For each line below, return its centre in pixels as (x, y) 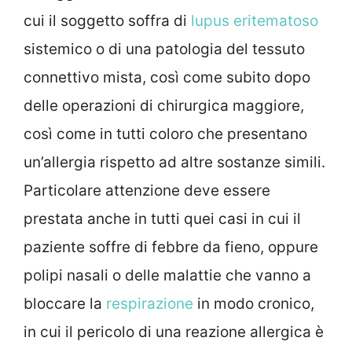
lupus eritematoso (255, 20)
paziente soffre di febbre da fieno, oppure (171, 247)
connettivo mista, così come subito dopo (167, 77)
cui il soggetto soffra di (107, 20)
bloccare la (65, 303)
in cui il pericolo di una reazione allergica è (174, 332)
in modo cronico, (254, 303)
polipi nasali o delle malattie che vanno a (167, 275)
